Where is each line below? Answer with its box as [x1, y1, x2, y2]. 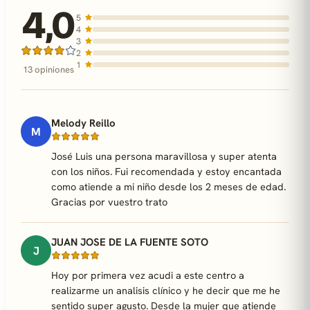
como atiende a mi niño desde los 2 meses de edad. [51, 180, 286, 193]
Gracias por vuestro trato [51, 195, 167, 208]
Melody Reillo [51, 116, 116, 130]
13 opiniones [23, 64, 74, 75]
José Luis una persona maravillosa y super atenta [51, 149, 277, 163]
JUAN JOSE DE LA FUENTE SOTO [51, 235, 208, 249]
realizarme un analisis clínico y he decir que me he [51, 284, 280, 297]
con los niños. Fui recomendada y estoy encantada [51, 165, 282, 178]
